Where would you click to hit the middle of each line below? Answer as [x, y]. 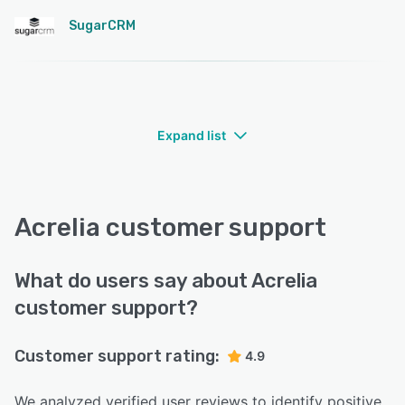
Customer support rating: [117, 357]
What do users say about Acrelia [166, 281]
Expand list [192, 136]
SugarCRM [102, 26]
